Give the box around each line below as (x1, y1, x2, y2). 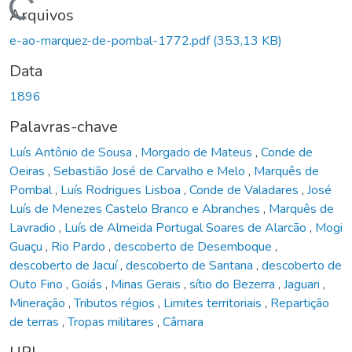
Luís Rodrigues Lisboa (60, 181, 184, 199)
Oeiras (9, 162, 48, 180)
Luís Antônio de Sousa (9, 143, 135, 161)
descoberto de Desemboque (114, 237, 275, 255)
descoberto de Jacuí (9, 256, 120, 274)
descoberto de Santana (126, 256, 256, 274)
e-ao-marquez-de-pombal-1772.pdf (9, 31, 213, 49)
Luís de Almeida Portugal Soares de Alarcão (64, 218, 310, 236)
